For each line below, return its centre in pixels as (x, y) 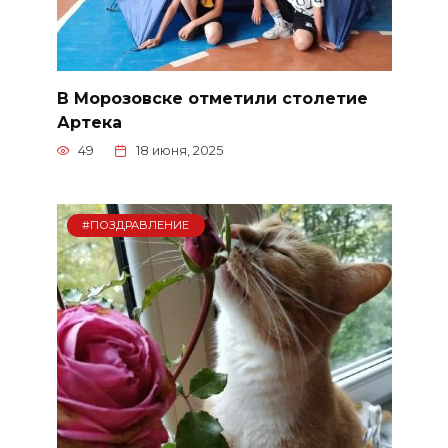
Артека (89, 122)
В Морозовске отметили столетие (212, 98)
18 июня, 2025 (179, 151)
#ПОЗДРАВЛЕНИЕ (136, 225)
